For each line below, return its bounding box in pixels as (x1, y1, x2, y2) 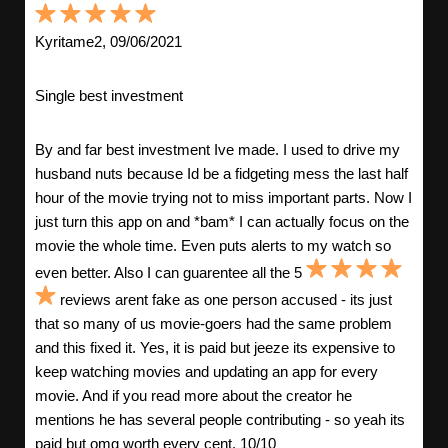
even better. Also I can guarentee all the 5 (35, 264, 306, 282)
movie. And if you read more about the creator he (35, 387, 352, 405)
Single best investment (35, 87, 183, 105)
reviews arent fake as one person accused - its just (56, 291, 392, 309)
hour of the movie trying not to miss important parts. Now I (35, 189, 412, 207)
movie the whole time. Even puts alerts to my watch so (35, 237, 391, 255)
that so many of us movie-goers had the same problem (35, 315, 392, 333)
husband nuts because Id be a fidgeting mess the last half (35, 165, 408, 183)
